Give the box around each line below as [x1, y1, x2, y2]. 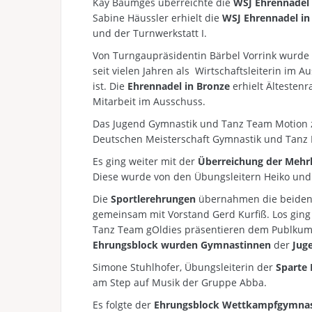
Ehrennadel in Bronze [127, 79, 233, 93]
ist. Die [93, 79, 127, 93]
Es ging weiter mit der [93, 155, 198, 168]
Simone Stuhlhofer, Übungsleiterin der [93, 260, 276, 274]
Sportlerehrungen [111, 192, 198, 205]
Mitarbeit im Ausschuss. [93, 95, 205, 108]
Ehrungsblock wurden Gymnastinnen [93, 238, 271, 251]
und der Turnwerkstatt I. [93, 26, 207, 40]
